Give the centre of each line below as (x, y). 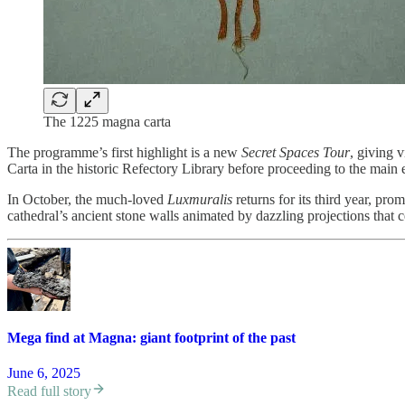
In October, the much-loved (87, 199)
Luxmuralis (200, 199)
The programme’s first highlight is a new (124, 152)
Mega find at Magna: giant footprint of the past (151, 337)
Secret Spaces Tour (296, 152)
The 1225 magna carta (107, 121)
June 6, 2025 (44, 373)
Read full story (49, 391)
